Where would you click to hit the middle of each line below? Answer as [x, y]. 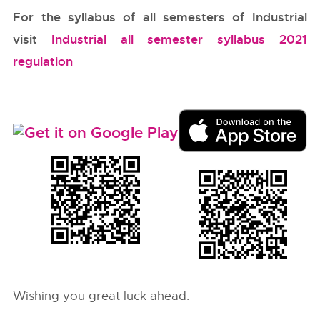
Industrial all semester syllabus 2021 [179, 39]
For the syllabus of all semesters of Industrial [160, 17]
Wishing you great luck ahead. [101, 296]
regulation [43, 61]
